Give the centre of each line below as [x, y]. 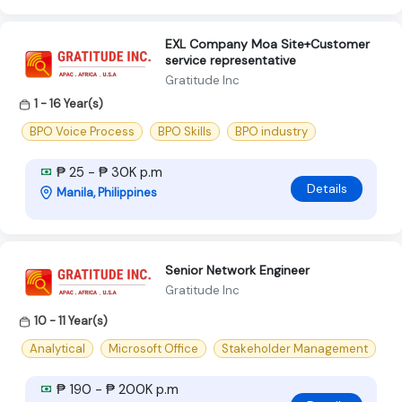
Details [327, 189]
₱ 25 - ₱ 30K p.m [108, 172]
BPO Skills [185, 131]
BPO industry [271, 131]
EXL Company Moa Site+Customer [267, 44]
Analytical [57, 348]
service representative [231, 60]
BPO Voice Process [82, 131]
